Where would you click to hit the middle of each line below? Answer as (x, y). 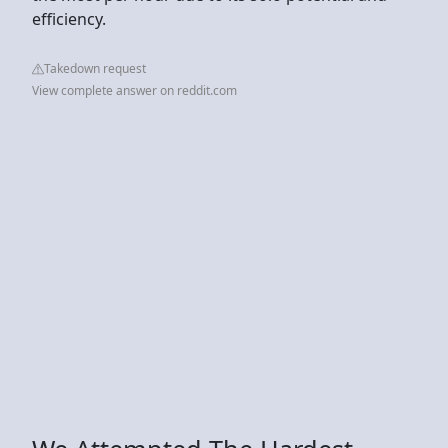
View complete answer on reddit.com (134, 90)
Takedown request (95, 68)
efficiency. (69, 18)
